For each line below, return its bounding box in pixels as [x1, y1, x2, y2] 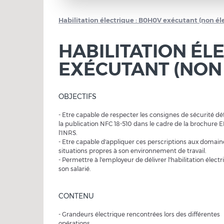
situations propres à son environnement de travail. [58, 147, 206, 154]
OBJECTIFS [58, 92, 96, 101]
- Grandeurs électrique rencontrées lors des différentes [58, 210, 220, 218]
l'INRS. [58, 129, 77, 136]
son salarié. [58, 165, 90, 172]
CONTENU [58, 191, 94, 200]
